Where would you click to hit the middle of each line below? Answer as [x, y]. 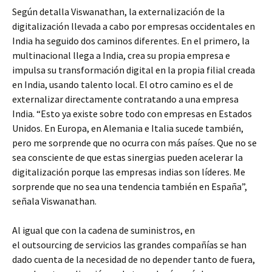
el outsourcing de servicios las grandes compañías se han [129, 245]
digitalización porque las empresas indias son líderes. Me [129, 172]
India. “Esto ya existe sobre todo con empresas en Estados [132, 114]
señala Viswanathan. [54, 201]
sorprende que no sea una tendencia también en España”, [130, 187]
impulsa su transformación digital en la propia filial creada [134, 70]
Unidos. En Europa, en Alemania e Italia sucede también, [128, 128]
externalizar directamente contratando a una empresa [125, 99]
